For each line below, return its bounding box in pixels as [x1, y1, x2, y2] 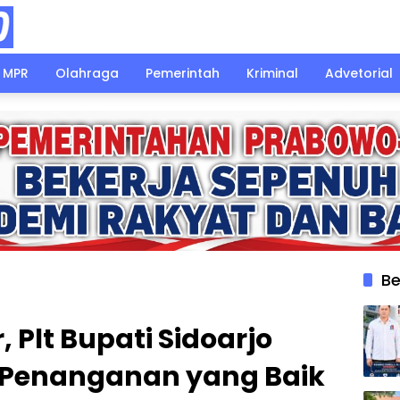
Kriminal [246, 63, 298, 82]
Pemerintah [146, 63, 220, 82]
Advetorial [325, 63, 393, 82]
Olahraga [55, 63, 119, 82]
